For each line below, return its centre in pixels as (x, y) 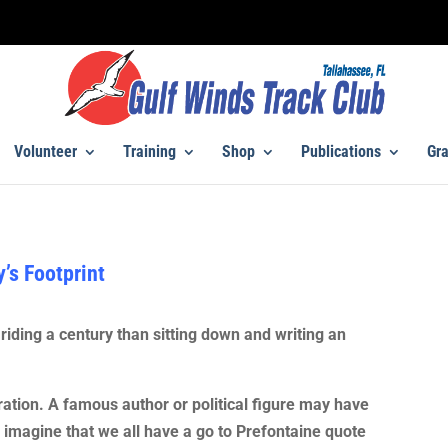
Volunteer (45, 151)
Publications (340, 151)
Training (149, 151)
